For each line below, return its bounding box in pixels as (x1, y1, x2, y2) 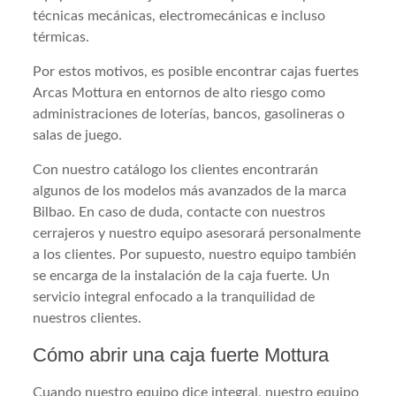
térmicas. (33, 29, 90, 44)
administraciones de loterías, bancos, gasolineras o (33, 106, 346, 121)
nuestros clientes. (33, 310, 142, 325)
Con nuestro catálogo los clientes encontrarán (33, 162, 319, 177)
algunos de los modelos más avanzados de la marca (33, 183, 347, 198)
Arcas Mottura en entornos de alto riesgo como (33, 85, 326, 100)
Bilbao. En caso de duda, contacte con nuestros (33, 204, 326, 219)
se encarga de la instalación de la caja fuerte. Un (33, 268, 331, 283)
